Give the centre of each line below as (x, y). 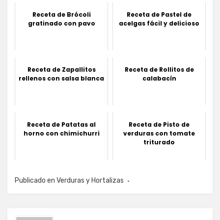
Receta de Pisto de (159, 124)
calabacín (159, 78)
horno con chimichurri (61, 133)
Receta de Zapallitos (61, 69)
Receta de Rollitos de (159, 69)
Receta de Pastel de (159, 14)
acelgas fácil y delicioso (159, 23)
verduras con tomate (159, 133)
